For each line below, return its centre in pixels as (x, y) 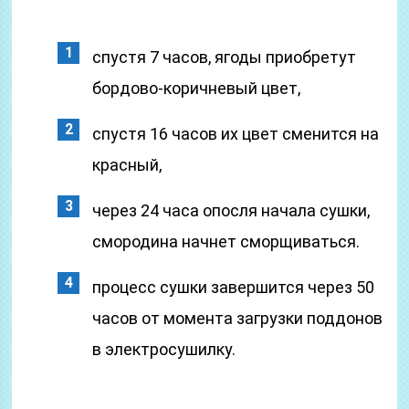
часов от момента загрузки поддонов (238, 318)
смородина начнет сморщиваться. (226, 241)
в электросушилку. (164, 349)
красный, (127, 165)
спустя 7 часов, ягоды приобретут (225, 57)
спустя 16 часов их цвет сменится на (236, 134)
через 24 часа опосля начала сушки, (231, 210)
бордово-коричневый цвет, (197, 88)
